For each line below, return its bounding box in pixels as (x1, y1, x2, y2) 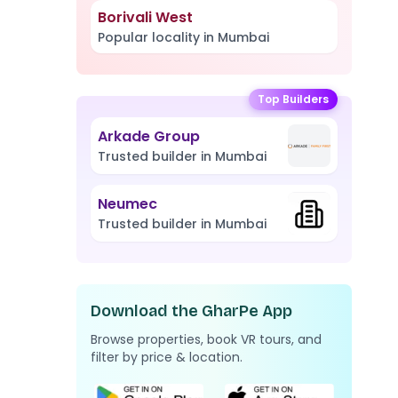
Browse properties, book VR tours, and (91, 330, 322, 348)
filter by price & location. (91, 348, 243, 366)
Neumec (98, 194, 157, 214)
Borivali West (98, 7, 193, 28)
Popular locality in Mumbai (98, 28, 269, 46)
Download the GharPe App (91, 301, 292, 321)
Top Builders (258, 92, 329, 107)
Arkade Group (98, 126, 200, 147)
